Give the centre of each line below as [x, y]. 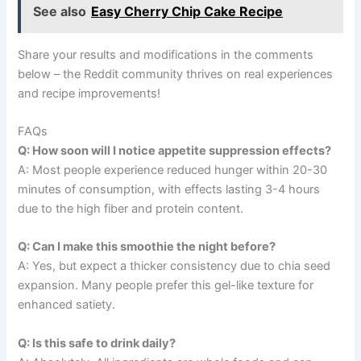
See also [60, 11]
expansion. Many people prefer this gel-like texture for [166, 286]
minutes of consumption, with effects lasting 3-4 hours [169, 190]
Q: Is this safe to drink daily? [97, 343]
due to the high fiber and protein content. [131, 209]
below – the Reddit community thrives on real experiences [176, 74]
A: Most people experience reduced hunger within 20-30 [173, 170]
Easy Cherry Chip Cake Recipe [187, 11]
